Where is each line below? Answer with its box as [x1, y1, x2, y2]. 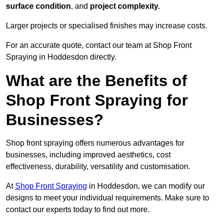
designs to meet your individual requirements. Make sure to [6, 194, 209, 202]
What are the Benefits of [6, 72, 187, 90]
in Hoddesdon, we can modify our [87, 182, 205, 191]
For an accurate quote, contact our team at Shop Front [6, 41, 192, 50]
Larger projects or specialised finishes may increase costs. [6, 22, 207, 30]
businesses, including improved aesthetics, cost [6, 151, 171, 159]
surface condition [6, 2, 71, 11]
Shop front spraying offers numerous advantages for [6, 139, 184, 148]
